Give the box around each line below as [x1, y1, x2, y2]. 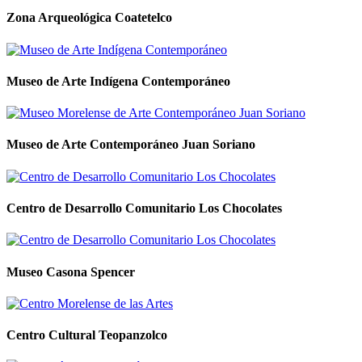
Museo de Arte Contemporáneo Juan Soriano [6, 137, 255, 152]
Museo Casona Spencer [6, 264, 135, 279]
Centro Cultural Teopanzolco [6, 328, 167, 343]
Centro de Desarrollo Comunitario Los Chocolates [6, 201, 282, 216]
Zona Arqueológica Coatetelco [6, 11, 172, 25]
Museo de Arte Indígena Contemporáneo [6, 74, 230, 88]
